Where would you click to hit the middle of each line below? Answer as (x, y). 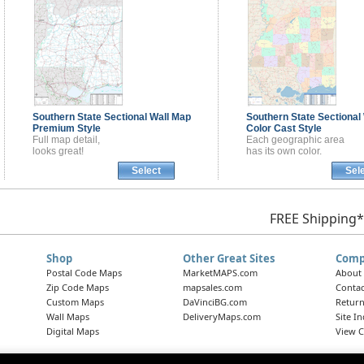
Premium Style (66, 129)
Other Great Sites (228, 259)
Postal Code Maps (84, 273)
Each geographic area (295, 140)
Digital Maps (72, 331)
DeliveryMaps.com (221, 317)
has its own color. (284, 152)
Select (146, 171)
